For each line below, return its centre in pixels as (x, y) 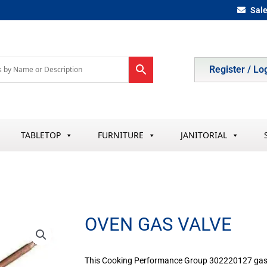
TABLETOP (41, 135)
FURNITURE (120, 135)
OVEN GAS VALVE (158, 224)
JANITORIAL (204, 135)
